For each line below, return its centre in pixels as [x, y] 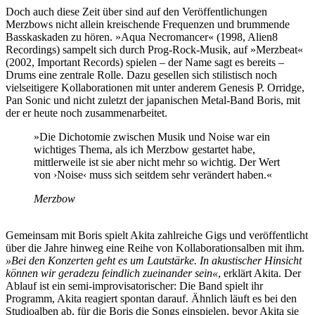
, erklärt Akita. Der [259, 274]
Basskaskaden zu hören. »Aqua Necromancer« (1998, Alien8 [142, 37]
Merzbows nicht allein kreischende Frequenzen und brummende [148, 25]
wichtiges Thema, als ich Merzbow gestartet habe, [144, 150]
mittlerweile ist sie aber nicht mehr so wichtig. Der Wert [157, 162]
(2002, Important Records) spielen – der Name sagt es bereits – [145, 63]
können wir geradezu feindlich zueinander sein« [112, 274]
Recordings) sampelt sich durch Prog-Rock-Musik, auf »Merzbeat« [154, 50]
